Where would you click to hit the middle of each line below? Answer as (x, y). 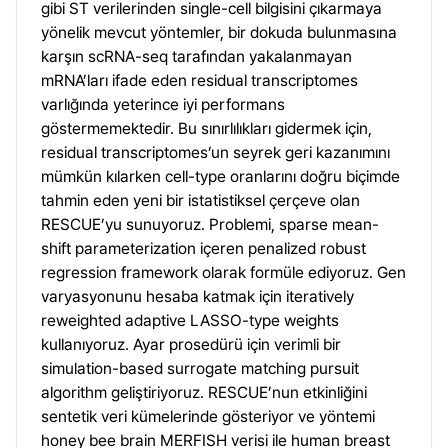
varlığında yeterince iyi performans (163, 104)
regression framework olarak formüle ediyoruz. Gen (223, 272)
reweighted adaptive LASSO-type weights (190, 320)
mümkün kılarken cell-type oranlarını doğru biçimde (220, 176)
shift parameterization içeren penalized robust (203, 248)
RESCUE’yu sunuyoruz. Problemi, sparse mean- (210, 224)
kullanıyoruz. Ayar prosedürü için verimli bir (191, 344)
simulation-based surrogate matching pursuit (200, 368)
